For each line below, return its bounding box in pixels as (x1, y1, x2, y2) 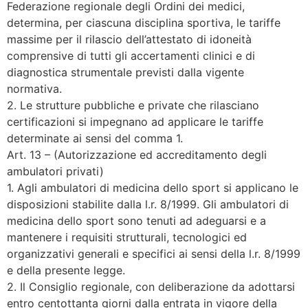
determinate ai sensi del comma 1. (7, 131, 183, 146)
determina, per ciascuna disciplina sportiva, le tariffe (7, 16, 280, 30)
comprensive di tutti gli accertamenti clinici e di (7, 49, 255, 63)
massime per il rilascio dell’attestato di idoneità (7, 32, 252, 47)
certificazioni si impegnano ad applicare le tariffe (7, 115, 263, 129)
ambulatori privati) (7, 164, 104, 179)
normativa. (7, 82, 62, 96)
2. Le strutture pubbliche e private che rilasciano (7, 98, 259, 113)
